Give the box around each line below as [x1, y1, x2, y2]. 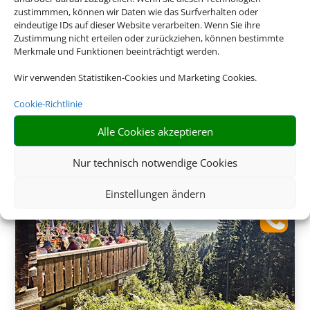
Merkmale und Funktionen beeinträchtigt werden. [14, 44, 219, 57]
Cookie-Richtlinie [14, 97, 82, 110]
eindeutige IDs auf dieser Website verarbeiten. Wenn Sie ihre [14, 18, 260, 31]
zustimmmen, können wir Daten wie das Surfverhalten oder [14, 5, 258, 18]
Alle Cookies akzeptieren [97, 124, 213, 138]
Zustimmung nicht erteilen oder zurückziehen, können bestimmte [14, 31, 284, 44]
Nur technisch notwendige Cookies [73, 155, 237, 169]
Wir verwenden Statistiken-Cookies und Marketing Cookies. [14, 71, 257, 84]
